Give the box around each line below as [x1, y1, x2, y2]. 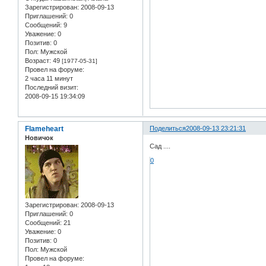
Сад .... [150, 142, 171, 150]
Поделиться [150, 125, 186, 132]
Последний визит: [25, 84, 78, 91]
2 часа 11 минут [25, 75, 73, 83]
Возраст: [25, 57, 51, 65]
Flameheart [25, 125, 64, 134]
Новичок [25, 134, 53, 142]
